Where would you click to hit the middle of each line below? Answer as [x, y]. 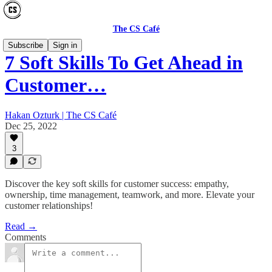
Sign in [65, 45]
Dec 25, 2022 [31, 126]
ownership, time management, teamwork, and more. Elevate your [130, 195]
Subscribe [25, 45]
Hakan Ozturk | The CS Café [61, 115]
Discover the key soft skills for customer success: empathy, [117, 184]
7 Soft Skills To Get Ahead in [124, 63]
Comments [25, 237]
